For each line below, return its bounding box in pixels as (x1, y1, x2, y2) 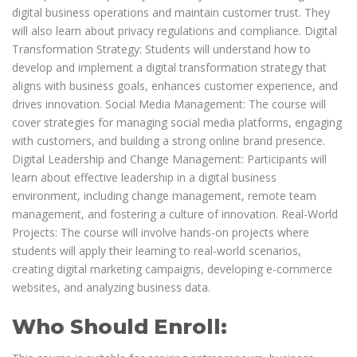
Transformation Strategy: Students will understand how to (12, 41, 311, 57)
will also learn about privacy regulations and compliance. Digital (12, 23, 337, 39)
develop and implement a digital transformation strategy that (12, 60, 327, 76)
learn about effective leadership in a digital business (12, 170, 277, 186)
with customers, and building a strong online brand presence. (12, 133, 325, 149)
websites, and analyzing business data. (12, 280, 210, 296)
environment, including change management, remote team (12, 188, 316, 204)
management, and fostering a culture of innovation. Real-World (12, 206, 338, 222)
